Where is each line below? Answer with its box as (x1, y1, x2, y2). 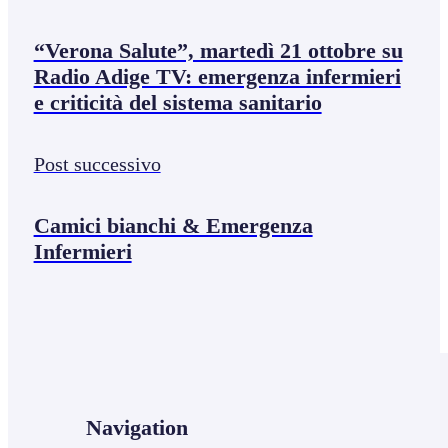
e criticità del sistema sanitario (33, 89, 322, 115)
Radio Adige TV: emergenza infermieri (33, 63, 401, 89)
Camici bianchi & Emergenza (33, 213, 313, 239)
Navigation (86, 415, 189, 441)
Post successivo (33, 153, 161, 176)
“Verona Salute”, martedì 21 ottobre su (33, 37, 403, 63)
